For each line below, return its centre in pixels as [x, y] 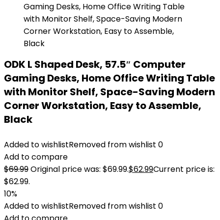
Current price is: [184, 169]
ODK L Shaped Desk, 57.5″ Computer [95, 64]
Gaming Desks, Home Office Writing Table [110, 78]
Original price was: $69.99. [80, 169]
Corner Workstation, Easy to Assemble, [103, 106]
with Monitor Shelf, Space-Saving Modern [110, 92]
